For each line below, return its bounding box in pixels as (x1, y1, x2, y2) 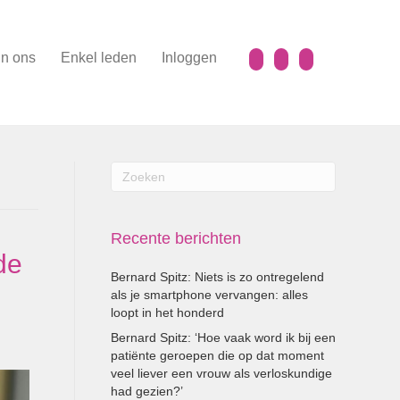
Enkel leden (61, 50, 137, 65)
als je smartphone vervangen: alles (110, 287, 308, 302)
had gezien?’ (110, 384, 183, 398)
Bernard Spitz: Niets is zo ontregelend (110, 270, 324, 284)
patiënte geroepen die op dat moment (110, 348, 324, 362)
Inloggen (162, 50, 217, 65)
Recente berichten (110, 229, 241, 247)
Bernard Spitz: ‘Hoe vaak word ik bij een (110, 330, 336, 345)
